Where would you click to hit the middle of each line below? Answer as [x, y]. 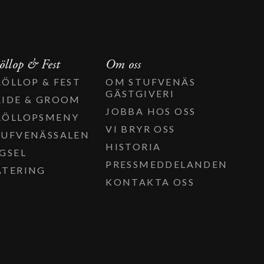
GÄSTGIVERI [140, 93]
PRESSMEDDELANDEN [167, 164]
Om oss [123, 64]
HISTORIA [133, 146]
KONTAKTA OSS [150, 181]
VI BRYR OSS [141, 128]
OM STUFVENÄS [151, 81]
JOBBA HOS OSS [151, 111]
